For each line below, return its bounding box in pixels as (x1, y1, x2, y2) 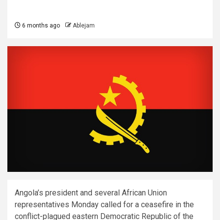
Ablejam (73, 22, 95, 29)
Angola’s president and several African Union (15, 188, 167, 197)
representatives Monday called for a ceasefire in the (15, 199, 194, 209)
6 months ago (21, 22, 60, 29)
